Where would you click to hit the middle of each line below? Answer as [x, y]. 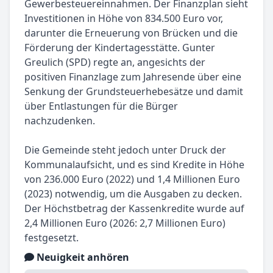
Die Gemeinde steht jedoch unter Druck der [125, 150]
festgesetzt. [51, 237]
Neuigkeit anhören [82, 257]
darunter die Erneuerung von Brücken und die [131, 33]
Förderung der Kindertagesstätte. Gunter [120, 47]
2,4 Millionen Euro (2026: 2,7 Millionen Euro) [125, 223]
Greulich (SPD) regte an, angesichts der [115, 62]
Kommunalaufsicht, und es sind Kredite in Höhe [134, 164]
